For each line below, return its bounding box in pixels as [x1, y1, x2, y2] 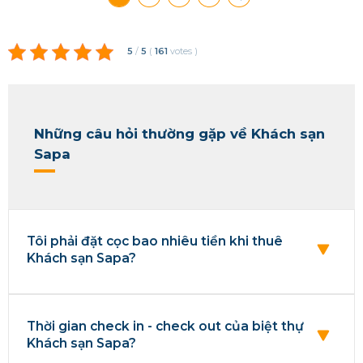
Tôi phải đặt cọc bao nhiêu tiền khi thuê [26, 233, 283, 249]
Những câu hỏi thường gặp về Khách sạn [34, 125, 325, 142]
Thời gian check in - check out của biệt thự [26, 318, 304, 334]
